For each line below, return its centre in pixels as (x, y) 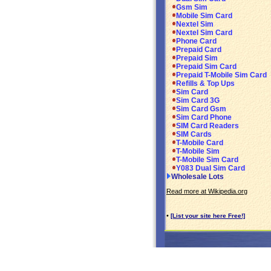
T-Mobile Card (200, 143)
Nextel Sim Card (204, 33)
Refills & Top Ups (205, 84)
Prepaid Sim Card (206, 67)
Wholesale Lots (198, 177)
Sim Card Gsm (201, 109)
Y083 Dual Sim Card (211, 168)
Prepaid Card (199, 50)
